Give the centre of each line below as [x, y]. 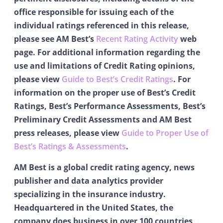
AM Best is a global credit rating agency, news [104, 167]
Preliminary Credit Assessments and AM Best [103, 120]
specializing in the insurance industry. [90, 194]
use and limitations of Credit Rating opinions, [105, 66]
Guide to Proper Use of [165, 133]
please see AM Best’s [55, 39]
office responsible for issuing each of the [94, 12]
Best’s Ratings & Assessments [70, 147]
